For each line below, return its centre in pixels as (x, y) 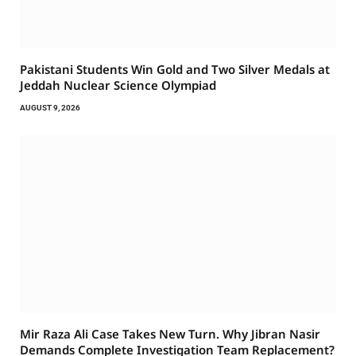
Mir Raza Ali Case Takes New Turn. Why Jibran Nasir (170, 333)
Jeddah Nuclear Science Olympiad (118, 85)
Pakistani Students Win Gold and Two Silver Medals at (175, 69)
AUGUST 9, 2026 (50, 107)
